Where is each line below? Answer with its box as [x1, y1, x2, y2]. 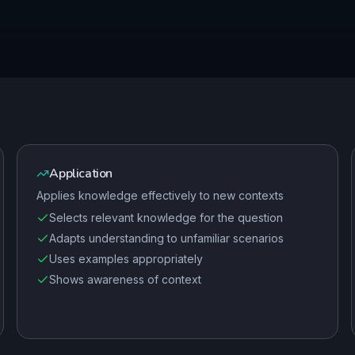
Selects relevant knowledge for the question [49, 211, 284, 224]
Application [49, 165, 113, 182]
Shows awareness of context [49, 273, 202, 286]
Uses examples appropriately [49, 252, 204, 265]
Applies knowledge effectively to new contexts [36, 189, 284, 202]
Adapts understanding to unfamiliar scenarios [49, 231, 284, 245]
